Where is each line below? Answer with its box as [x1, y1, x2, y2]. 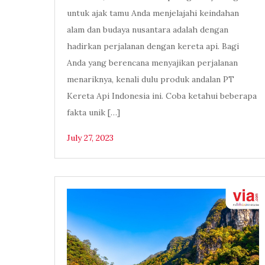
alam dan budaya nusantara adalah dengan [67, 24, 228, 35]
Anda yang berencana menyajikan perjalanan [67, 57, 238, 69]
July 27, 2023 [67, 132, 114, 144]
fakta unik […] [67, 107, 120, 118]
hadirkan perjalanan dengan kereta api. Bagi [67, 41, 239, 52]
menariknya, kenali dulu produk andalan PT [67, 74, 234, 85]
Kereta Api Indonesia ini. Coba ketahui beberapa [67, 91, 257, 102]
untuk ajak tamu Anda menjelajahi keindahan [67, 8, 239, 19]
